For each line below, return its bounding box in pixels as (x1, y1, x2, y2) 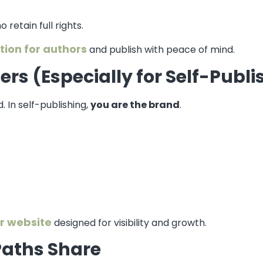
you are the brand (90, 97, 180, 112)
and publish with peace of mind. (87, 43, 235, 57)
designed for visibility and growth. (52, 215, 207, 230)
